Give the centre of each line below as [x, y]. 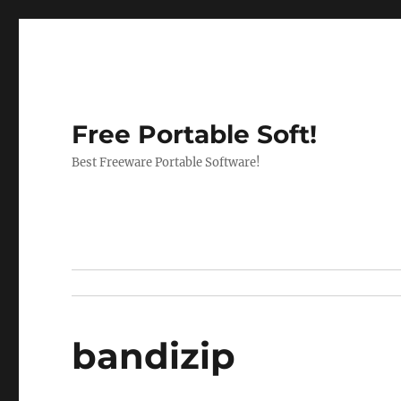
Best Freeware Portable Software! [166, 162]
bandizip [154, 356]
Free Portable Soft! [195, 134]
